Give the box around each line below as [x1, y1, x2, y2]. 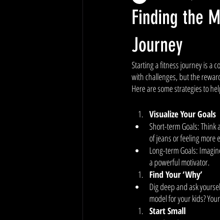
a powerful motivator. [149, 156, 211, 168]
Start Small [149, 205, 186, 217]
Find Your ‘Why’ [149, 168, 202, 180]
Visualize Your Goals [149, 108, 216, 120]
